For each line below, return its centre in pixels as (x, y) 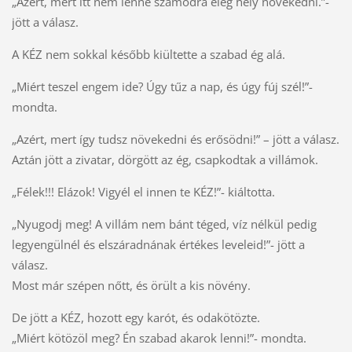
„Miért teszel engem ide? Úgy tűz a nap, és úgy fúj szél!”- (162, 87)
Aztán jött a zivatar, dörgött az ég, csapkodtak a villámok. (168, 160)
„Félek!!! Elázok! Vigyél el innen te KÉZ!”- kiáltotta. (143, 192)
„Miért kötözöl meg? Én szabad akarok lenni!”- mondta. (159, 338)
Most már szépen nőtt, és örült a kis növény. (131, 286)
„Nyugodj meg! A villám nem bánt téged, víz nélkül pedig (164, 224)
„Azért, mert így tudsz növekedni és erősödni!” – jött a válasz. (175, 139)
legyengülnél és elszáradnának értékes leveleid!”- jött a (158, 245)
